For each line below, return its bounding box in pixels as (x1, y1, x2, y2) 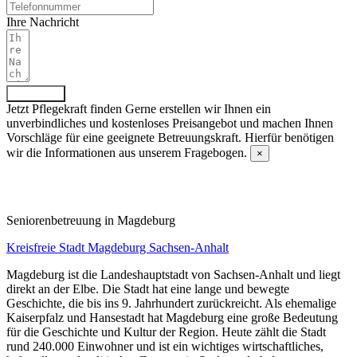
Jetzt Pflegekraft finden (6, 101, 122, 116)
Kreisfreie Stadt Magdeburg (6, 240, 149, 254)
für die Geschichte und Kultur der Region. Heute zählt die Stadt (6, 324, 326, 339)
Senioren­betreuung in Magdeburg (6, 213, 175, 227)
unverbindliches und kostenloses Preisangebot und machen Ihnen (6, 116, 333, 130)
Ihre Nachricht (6, 14, 79, 29)
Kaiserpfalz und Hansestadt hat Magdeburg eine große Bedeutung (6, 310, 338, 324)
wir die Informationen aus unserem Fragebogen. (6, 145, 247, 159)
